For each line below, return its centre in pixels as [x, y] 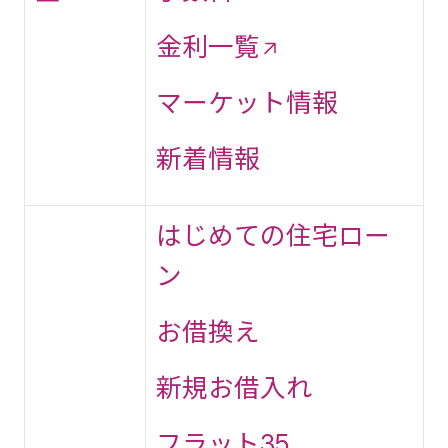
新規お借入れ [234, 387]
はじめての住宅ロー [273, 235]
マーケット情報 [247, 102]
